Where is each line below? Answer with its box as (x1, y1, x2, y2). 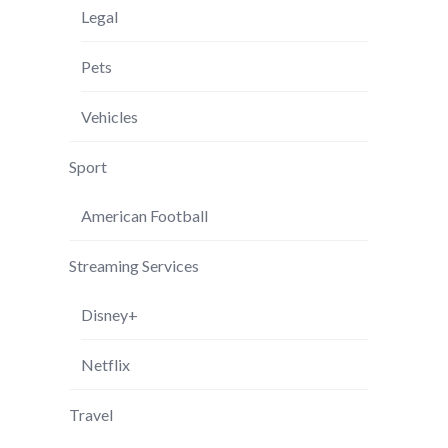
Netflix (80, 355, 130, 374)
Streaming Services (68, 256, 199, 275)
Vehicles (80, 107, 138, 126)
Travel (68, 405, 113, 424)
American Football (80, 206, 208, 225)
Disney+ (80, 305, 138, 324)
